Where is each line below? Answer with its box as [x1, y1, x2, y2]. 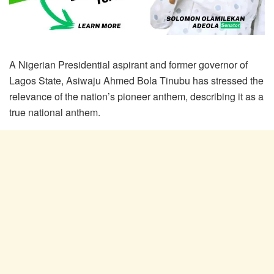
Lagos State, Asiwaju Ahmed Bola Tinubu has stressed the [9, 73, 264, 88]
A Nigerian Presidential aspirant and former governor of [9, 57, 248, 72]
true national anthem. [9, 105, 100, 120]
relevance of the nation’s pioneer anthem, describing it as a [9, 89, 264, 104]
